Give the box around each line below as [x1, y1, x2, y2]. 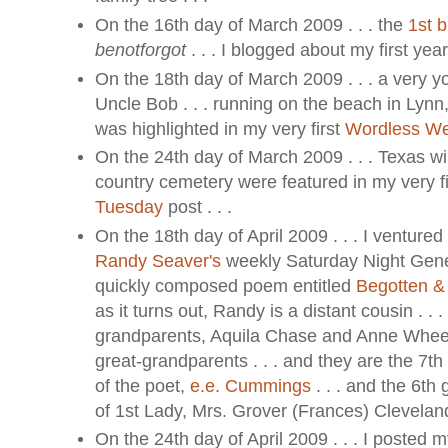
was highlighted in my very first [94, 118, 345, 139]
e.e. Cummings [189, 375, 311, 396]
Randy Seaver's [94, 250, 221, 271]
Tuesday [94, 197, 163, 218]
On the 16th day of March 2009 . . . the [94, 15, 408, 36]
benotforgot [94, 40, 186, 61]
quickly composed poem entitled [94, 275, 356, 296]
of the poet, [94, 375, 190, 396]
